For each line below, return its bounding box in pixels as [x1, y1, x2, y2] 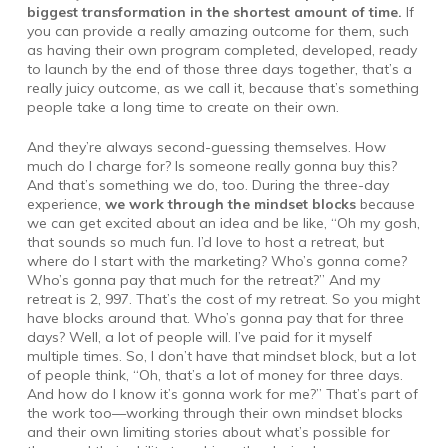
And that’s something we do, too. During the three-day [26, 175, 389, 194]
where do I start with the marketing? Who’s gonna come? [26, 251, 407, 270]
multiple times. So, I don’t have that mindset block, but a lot [26, 346, 416, 365]
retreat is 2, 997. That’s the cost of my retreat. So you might [26, 289, 420, 308]
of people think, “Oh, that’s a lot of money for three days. [26, 365, 403, 384]
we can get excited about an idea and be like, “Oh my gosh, [26, 213, 420, 232]
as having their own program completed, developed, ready [26, 40, 417, 59]
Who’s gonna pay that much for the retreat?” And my [26, 270, 380, 289]
